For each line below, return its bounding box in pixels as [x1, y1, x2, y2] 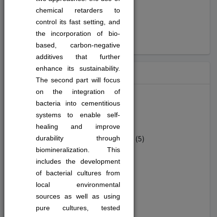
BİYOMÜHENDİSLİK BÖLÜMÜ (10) [17, 161, 125, 170]
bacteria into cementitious [35, 99, 120, 107]
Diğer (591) [17, 107, 53, 116]
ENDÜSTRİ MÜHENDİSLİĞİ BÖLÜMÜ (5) [17, 134, 144, 143]
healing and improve [35, 123, 120, 130]
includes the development [35, 157, 120, 165]
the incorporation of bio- [35, 30, 120, 37]
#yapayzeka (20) [17, 22, 70, 32]
